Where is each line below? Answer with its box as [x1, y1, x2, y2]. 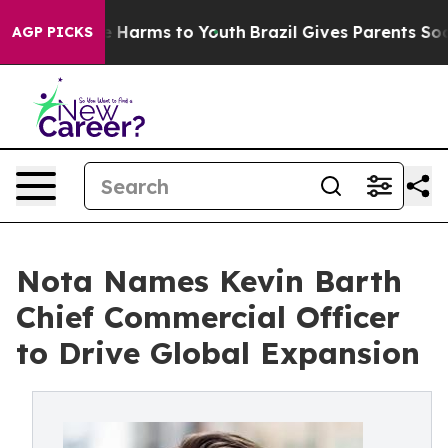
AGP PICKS [12, 23, 93, 41]
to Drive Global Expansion [16, 334, 420, 372]
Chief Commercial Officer [16, 298, 400, 336]
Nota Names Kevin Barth [16, 262, 402, 300]
